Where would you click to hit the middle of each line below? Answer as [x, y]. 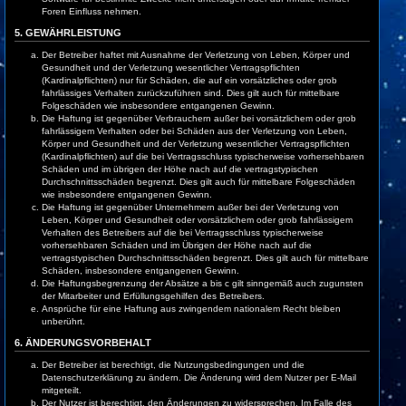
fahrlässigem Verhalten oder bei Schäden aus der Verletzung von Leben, [194, 131]
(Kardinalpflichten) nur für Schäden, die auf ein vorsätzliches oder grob [189, 80]
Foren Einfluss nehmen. [92, 11]
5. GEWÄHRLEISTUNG [68, 33]
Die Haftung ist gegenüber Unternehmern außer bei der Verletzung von [190, 207]
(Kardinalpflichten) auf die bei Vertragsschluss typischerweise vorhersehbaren [203, 156]
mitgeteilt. [62, 390]
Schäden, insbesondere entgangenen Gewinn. [140, 271]
